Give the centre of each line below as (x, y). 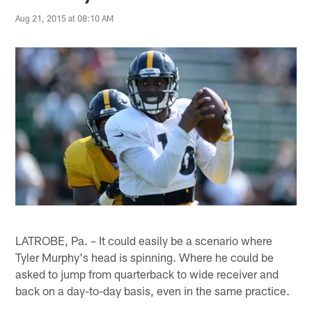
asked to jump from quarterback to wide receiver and (147, 273)
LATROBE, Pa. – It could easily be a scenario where (144, 240)
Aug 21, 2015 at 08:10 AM (65, 18)
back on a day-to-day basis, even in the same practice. (153, 290)
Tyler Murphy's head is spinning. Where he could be (145, 257)
